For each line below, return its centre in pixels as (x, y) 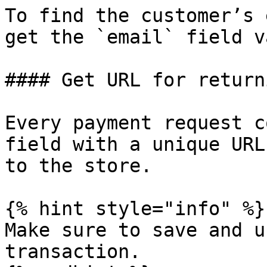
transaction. (73, 252)
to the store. (78, 166)
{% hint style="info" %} (135, 209)
